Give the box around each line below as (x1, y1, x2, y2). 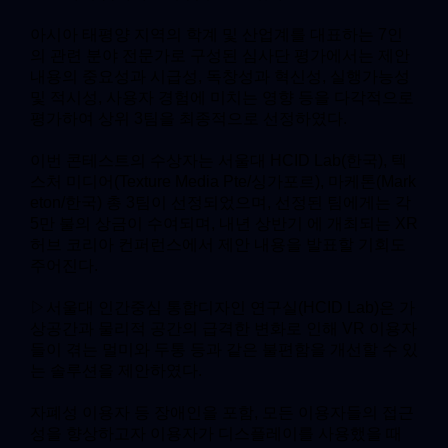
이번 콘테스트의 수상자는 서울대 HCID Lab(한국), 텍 (30, 152, 407, 170)
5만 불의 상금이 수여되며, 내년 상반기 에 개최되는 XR (30, 215, 418, 233)
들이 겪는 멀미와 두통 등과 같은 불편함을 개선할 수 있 (30, 341, 418, 359)
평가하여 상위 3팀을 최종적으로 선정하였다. (30, 110, 347, 128)
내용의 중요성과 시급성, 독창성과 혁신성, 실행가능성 (30, 68, 410, 86)
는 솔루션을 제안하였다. (30, 362, 202, 380)
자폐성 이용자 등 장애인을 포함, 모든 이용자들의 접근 (30, 404, 414, 422)
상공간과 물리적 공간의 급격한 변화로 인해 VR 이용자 (30, 320, 417, 338)
